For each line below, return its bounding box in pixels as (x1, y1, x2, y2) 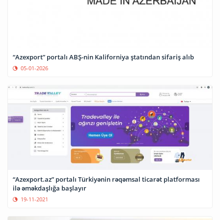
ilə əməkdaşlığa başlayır (13, 183, 86, 192)
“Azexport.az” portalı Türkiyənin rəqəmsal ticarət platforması (13, 174, 200, 184)
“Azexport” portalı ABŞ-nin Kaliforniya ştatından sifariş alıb (13, 52, 194, 61)
